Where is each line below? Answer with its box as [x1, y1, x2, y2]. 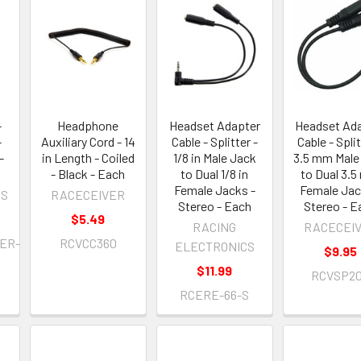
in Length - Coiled [41, 149, 135, 165]
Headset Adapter [168, 117, 260, 133]
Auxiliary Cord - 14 [40, 133, 135, 149]
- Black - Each [51, 165, 126, 181]
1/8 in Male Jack [172, 149, 256, 165]
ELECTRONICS [174, 238, 255, 254]
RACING [193, 218, 237, 234]
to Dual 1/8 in [180, 165, 249, 181]
